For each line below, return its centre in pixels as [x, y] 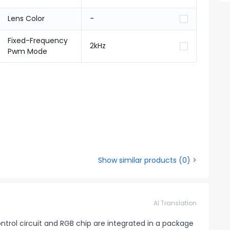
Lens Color [26, 18]
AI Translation [175, 203]
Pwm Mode [27, 51]
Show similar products [137, 160]
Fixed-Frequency [37, 41]
